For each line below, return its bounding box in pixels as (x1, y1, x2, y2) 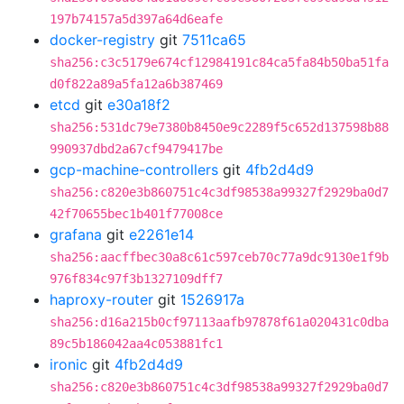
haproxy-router (50, 290, 153, 308)
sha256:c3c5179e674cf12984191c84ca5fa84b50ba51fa (50, 55, 389, 69)
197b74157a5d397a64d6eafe (50, 12, 223, 26)
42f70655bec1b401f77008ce (50, 207, 223, 221)
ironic (50, 355, 87, 373)
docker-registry (50, 31, 155, 49)
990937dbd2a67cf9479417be (50, 142, 223, 156)
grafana (50, 225, 102, 243)
